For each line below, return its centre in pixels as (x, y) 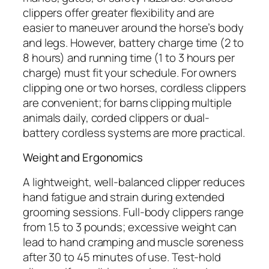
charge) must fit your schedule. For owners (130, 72)
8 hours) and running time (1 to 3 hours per (129, 57)
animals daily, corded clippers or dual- (116, 117)
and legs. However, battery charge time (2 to (133, 42)
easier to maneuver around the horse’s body (133, 27)
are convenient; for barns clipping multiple (127, 102)
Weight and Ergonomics (83, 158)
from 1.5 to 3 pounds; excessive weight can (130, 227)
